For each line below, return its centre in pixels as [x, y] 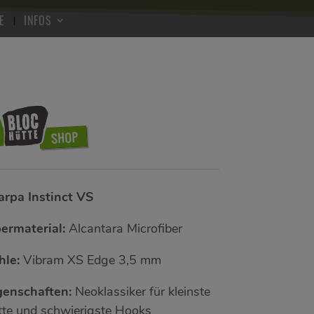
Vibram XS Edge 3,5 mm [90, 260]
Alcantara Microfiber [123, 228]
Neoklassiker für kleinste [141, 291]
